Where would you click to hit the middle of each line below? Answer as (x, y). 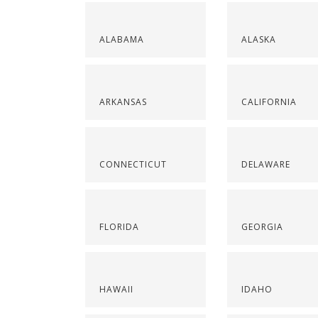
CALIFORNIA (269, 102)
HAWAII (116, 289)
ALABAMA (122, 39)
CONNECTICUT (133, 164)
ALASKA (258, 39)
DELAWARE (265, 164)
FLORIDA (119, 226)
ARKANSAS (123, 102)
